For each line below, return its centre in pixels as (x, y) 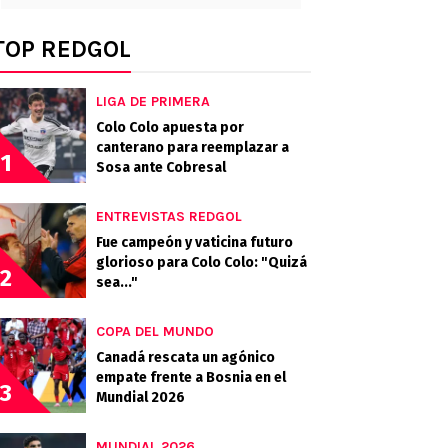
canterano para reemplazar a (192, 147)
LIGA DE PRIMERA (153, 101)
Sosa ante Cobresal (161, 167)
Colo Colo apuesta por (170, 127)
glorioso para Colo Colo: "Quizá (201, 262)
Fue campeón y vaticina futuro (194, 242)
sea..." (117, 282)
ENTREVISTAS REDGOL (169, 216)
